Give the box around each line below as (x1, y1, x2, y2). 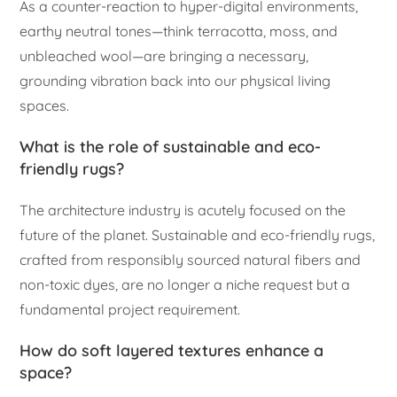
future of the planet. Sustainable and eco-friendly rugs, (19, 226, 376, 245)
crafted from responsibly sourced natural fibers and (19, 251, 362, 269)
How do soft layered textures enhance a (19, 340, 324, 362)
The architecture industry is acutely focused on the (19, 201, 346, 220)
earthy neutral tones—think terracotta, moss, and (19, 22, 339, 41)
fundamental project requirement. (19, 300, 241, 319)
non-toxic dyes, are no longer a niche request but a (19, 276, 351, 294)
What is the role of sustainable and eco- (19, 136, 322, 158)
